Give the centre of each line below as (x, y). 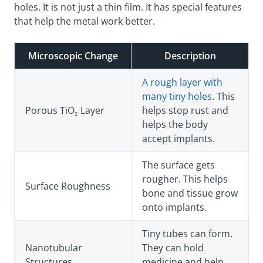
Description (190, 55)
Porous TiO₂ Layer (65, 110)
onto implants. (174, 207)
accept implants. (178, 138)
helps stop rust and (185, 110)
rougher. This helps (185, 179)
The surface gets (178, 165)
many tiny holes (177, 96)
